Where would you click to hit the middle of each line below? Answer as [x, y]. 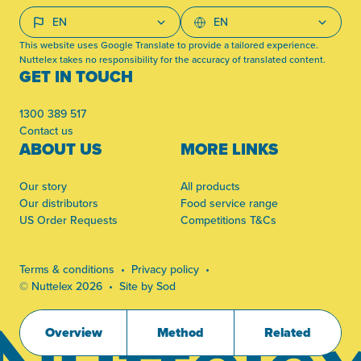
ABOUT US [60, 149]
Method [181, 332]
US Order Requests [68, 220]
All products [210, 186]
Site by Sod [147, 286]
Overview [73, 332]
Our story [43, 186]
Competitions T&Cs [228, 220]
